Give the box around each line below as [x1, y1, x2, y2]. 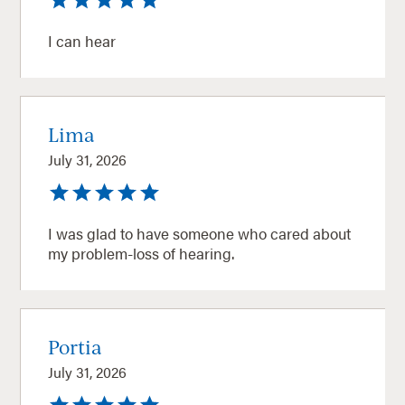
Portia [48, 334, 103, 359]
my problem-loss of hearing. [48, 241, 235, 264]
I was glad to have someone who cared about [48, 221, 352, 244]
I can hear [48, 29, 117, 52]
